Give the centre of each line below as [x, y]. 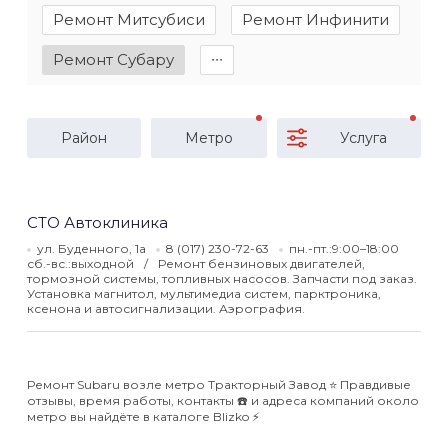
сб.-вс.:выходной [82, 263]
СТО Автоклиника [97, 222]
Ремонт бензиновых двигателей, [261, 263]
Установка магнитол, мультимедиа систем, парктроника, [204, 293]
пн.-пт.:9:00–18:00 [344, 248]
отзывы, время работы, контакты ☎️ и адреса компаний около [223, 400]
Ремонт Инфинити [315, 19]
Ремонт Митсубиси [129, 19]
